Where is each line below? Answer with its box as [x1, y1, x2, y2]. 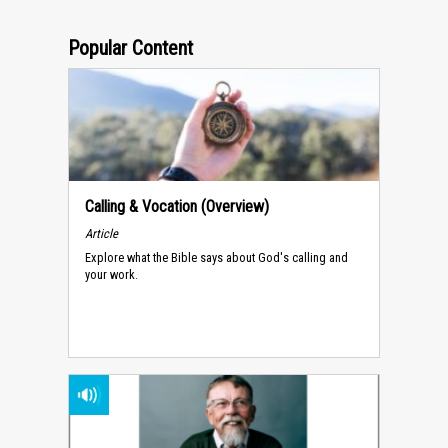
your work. [85, 267, 138, 283]
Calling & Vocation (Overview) [85, 197, 269, 216]
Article [85, 225, 118, 241]
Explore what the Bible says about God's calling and [85, 250, 348, 266]
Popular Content [68, 36, 193, 60]
